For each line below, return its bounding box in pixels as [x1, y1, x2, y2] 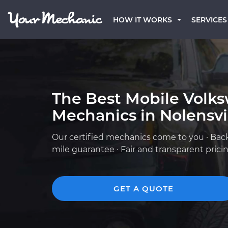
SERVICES [191, 15, 227, 24]
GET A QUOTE [113, 184, 174, 193]
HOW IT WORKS [113, 15, 172, 24]
